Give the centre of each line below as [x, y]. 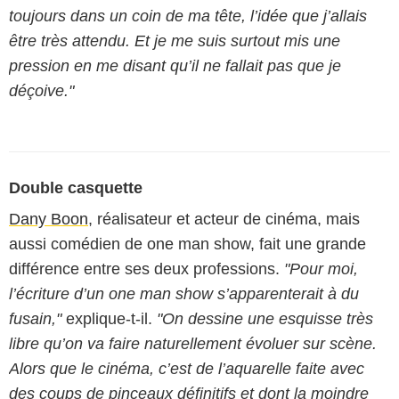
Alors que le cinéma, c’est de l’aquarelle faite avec [187, 369]
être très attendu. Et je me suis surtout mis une [175, 41]
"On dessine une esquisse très [265, 319]
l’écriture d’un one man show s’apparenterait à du [184, 294]
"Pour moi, [321, 269]
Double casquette [76, 188]
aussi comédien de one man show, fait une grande [187, 244]
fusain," [35, 319]
